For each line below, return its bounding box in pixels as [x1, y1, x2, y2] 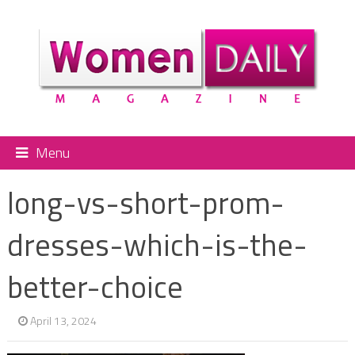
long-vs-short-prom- [6, 179, 284, 226]
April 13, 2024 [29, 311, 97, 329]
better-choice [6, 263, 183, 310]
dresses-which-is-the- [6, 221, 307, 268]
